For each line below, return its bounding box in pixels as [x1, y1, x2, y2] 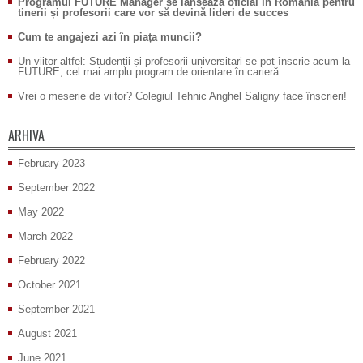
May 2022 [18, 206, 64, 219]
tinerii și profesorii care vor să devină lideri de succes [18, 6, 288, 19]
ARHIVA [8, 126, 45, 146]
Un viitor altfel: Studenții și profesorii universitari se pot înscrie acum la [18, 55, 350, 68]
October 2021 [18, 279, 81, 292]
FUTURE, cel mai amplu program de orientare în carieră [18, 66, 279, 79]
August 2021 [18, 327, 77, 340]
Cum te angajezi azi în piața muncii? [18, 31, 202, 44]
